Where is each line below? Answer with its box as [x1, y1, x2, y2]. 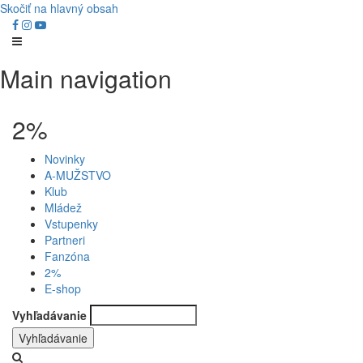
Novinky [45, 151, 85, 167]
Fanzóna [45, 248, 90, 264]
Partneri [45, 232, 85, 248]
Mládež [45, 199, 82, 216]
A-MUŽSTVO [45, 167, 111, 183]
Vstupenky [45, 216, 98, 232]
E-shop [45, 280, 81, 297]
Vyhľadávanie [12, 307, 87, 323]
